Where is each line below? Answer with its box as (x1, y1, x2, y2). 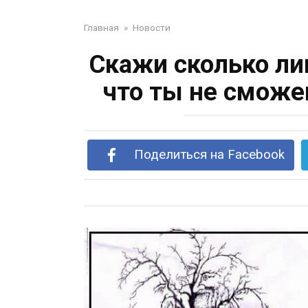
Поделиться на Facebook (133, 147, 285, 162)
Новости (133, 22, 170, 33)
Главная (84, 22, 119, 33)
